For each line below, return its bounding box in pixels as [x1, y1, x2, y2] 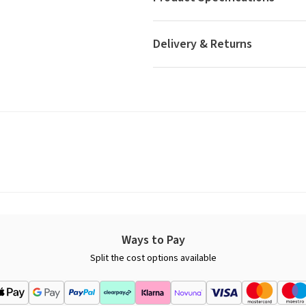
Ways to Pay [121, 232, 185, 249]
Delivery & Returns [153, 36, 252, 53]
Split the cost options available [89, 251, 217, 266]
